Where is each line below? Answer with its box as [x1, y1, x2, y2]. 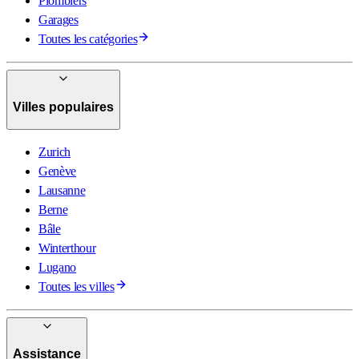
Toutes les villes [38, 279, 115, 293]
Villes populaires [13, 100, 114, 115]
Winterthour [38, 240, 96, 255]
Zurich [38, 144, 71, 159]
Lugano [38, 260, 77, 274]
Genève [38, 163, 77, 178]
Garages [38, 13, 79, 27]
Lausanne [38, 183, 86, 197]
